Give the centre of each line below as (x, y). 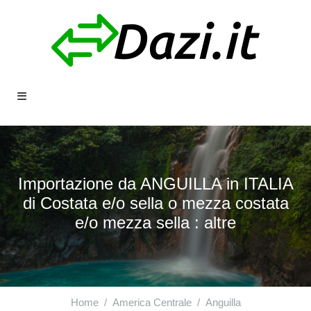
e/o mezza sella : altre (155, 223)
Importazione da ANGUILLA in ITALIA (155, 184)
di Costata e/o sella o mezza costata (155, 203)
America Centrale (152, 303)
